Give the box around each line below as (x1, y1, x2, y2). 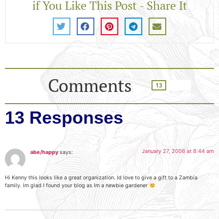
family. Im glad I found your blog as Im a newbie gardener (5, 182, 149, 189)
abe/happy (30, 149, 58, 155)
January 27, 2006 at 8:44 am (142, 147, 214, 154)
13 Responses (5, 107, 123, 128)
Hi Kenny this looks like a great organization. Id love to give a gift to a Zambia (5, 175, 197, 181)
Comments (48, 73, 132, 97)
